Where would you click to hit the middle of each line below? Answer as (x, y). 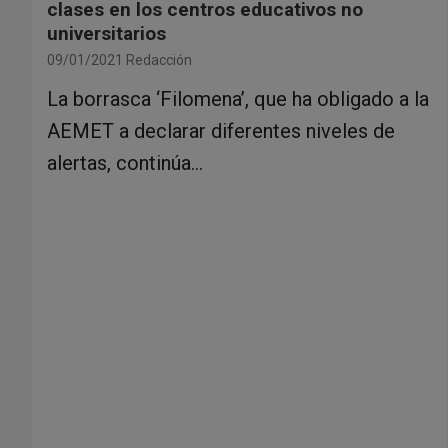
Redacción (159, 60)
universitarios (106, 34)
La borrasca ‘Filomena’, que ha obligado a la (238, 99)
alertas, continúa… (125, 163)
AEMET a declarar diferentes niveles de (221, 131)
